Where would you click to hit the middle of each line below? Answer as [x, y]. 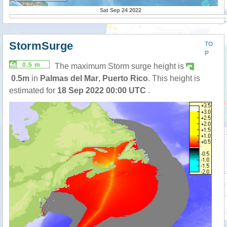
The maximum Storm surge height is [120, 66]
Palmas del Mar [69, 79]
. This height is [174, 79]
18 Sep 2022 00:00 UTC [103, 91]
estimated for [33, 91]
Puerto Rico [125, 79]
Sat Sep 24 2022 [121, 10]
